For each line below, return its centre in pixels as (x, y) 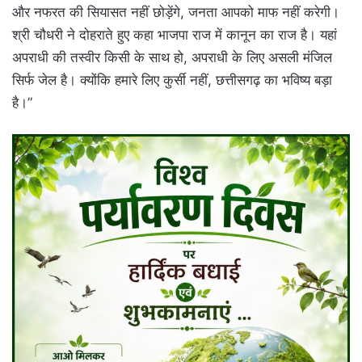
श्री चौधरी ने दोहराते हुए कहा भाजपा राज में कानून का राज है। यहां (175, 34)
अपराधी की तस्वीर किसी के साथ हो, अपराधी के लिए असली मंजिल (172, 57)
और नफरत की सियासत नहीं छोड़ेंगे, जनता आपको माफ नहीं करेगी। (176, 12)
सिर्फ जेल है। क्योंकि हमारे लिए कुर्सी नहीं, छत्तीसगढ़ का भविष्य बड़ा (172, 80)
